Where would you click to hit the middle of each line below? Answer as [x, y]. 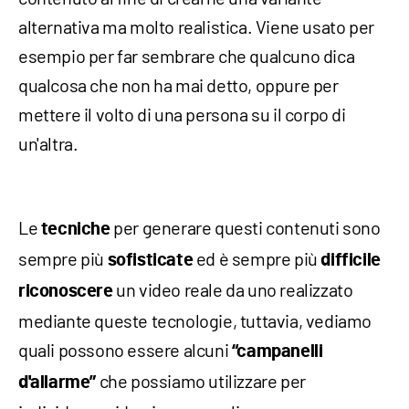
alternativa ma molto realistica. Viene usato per [196, 27]
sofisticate [150, 261]
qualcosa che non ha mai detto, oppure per [178, 85]
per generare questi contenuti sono [245, 228]
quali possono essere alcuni [125, 350]
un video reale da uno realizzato [233, 290]
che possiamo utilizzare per [201, 381]
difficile [351, 261]
